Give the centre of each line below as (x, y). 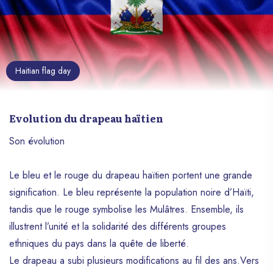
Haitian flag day (43, 71)
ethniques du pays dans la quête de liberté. (99, 244)
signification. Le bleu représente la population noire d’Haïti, (132, 193)
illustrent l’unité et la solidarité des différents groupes (118, 227)
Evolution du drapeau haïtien (86, 119)
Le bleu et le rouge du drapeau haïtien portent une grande (131, 175)
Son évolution (37, 141)
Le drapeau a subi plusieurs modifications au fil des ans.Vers (134, 261)
